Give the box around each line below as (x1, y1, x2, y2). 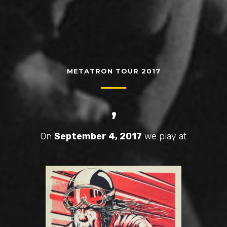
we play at (142, 130, 186, 142)
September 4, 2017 (54, 130, 142, 142)
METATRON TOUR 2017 (66, 66, 161, 75)
